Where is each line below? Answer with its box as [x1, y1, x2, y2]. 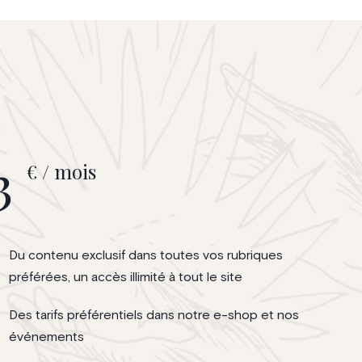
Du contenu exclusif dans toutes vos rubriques [9, 248, 283, 262]
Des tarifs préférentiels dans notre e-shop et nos [9, 308, 299, 322]
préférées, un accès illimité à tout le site [9, 270, 242, 284]
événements [9, 330, 84, 343]
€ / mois [26, 158, 96, 184]
